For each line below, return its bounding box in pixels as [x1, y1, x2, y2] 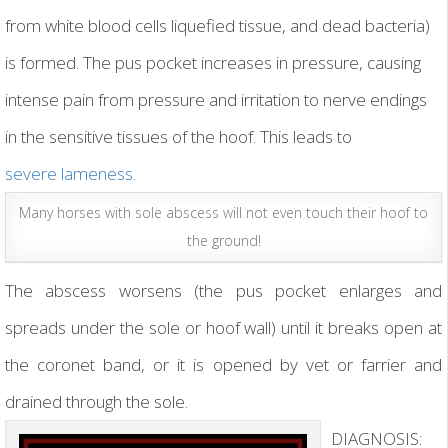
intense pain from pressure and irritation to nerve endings [5, 88, 427, 112]
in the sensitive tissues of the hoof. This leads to [5, 125, 352, 149]
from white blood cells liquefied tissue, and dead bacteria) [5, 14, 430, 38]
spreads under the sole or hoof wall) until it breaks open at [5, 316, 442, 340]
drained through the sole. [5, 390, 188, 414]
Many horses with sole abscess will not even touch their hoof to [19, 203, 428, 223]
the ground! [186, 231, 261, 251]
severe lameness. [5, 162, 136, 186]
